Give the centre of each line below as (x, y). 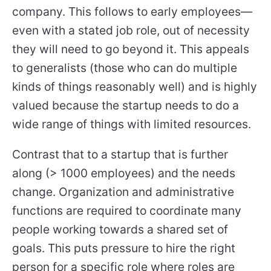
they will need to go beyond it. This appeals (131, 49)
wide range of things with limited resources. (132, 124)
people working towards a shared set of (120, 230)
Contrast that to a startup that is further (120, 155)
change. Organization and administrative (123, 192)
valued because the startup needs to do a (126, 105)
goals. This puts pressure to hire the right (124, 248)
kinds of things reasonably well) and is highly (135, 86)
